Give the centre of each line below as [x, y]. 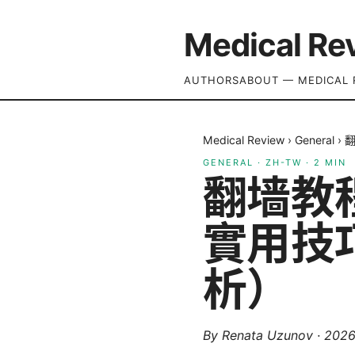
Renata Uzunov [267, 335]
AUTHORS [212, 80]
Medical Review [244, 140]
